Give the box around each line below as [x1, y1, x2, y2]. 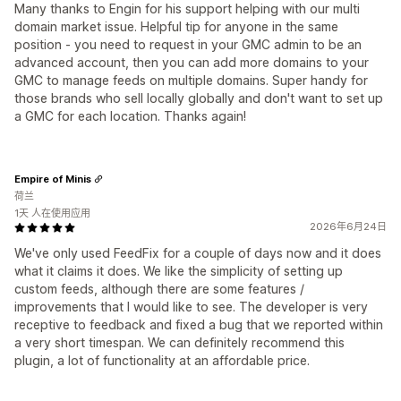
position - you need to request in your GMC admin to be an [14, 37, 362, 53]
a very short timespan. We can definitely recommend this [14, 335, 345, 351]
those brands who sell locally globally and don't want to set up [14, 90, 383, 107]
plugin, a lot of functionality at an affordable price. [14, 353, 310, 369]
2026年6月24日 [310, 220, 387, 234]
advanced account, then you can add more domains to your [14, 55, 369, 71]
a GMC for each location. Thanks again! [14, 108, 246, 124]
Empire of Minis [14, 172, 91, 185]
